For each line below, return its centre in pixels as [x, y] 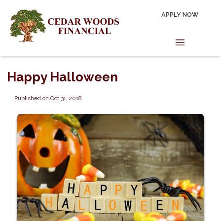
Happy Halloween [62, 77]
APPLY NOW [180, 14]
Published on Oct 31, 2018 [48, 98]
